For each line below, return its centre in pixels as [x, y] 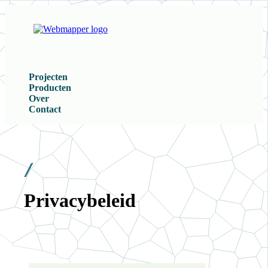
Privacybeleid [80, 201]
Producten [50, 88]
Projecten [48, 77]
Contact [45, 109]
